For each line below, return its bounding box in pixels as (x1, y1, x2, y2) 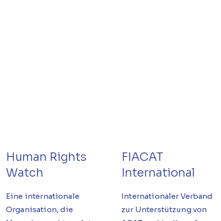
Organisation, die (6, 204, 74, 214)
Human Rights (6, 150, 86, 165)
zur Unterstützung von (121, 204, 207, 214)
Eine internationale (6, 191, 79, 201)
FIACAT (121, 150, 164, 165)
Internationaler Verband (121, 191, 213, 201)
